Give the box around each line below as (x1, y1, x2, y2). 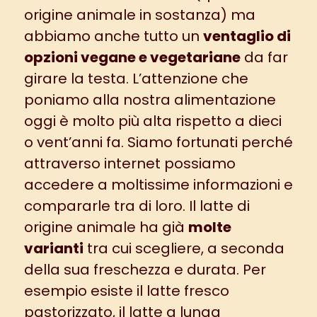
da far (240, 47, 288, 67)
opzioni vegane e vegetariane (23, 47, 241, 67)
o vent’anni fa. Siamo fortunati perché (23, 132, 293, 152)
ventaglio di (202, 25, 291, 46)
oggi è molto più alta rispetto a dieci (23, 110, 282, 131)
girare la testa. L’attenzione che (23, 68, 248, 88)
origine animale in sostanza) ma (23, 4, 255, 25)
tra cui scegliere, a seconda (83, 238, 284, 258)
